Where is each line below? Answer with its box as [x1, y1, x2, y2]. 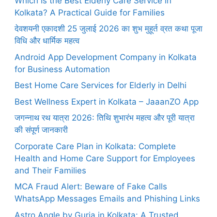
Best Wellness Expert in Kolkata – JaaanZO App [15, 96, 199, 107]
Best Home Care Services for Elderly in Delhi [15, 80, 186, 90]
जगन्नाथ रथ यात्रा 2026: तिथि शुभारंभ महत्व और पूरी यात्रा [15, 113, 195, 123]
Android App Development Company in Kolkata [15, 52, 197, 62]
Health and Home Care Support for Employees [15, 153, 195, 163]
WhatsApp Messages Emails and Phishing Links [15, 194, 200, 203]
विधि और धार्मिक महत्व [15, 36, 79, 46]
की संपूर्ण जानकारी [15, 125, 68, 135]
